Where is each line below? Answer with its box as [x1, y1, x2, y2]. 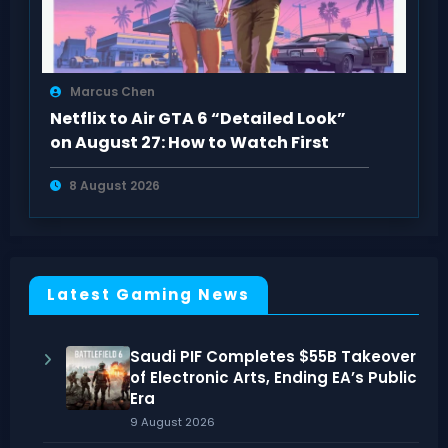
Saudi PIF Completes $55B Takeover [129, 346, 416, 368]
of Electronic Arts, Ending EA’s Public [129, 367, 417, 389]
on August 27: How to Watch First [49, 130, 329, 154]
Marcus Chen [69, 82, 155, 100]
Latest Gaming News [46, 284, 250, 306]
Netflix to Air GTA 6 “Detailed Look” [49, 106, 346, 130]
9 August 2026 [129, 414, 215, 431]
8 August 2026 [68, 176, 160, 194]
